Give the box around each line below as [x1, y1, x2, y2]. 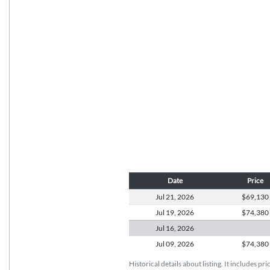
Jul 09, [155, 240, 177, 248]
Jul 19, [155, 209, 177, 217]
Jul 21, [155, 193, 177, 201]
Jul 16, [155, 224, 177, 233]
